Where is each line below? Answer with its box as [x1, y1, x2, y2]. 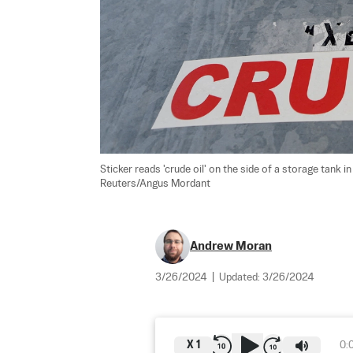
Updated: [219, 272, 262, 283]
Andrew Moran [190, 240, 272, 252]
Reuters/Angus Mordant [100, 178, 210, 189]
